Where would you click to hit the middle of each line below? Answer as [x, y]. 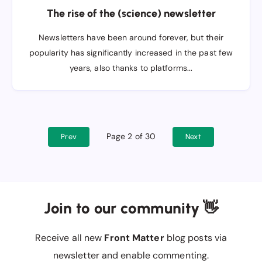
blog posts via [196, 238]
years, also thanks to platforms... [131, 68]
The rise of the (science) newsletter [131, 13]
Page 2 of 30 [131, 136]
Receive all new [70, 238]
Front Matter [134, 238]
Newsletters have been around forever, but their [131, 37]
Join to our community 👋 [131, 208]
